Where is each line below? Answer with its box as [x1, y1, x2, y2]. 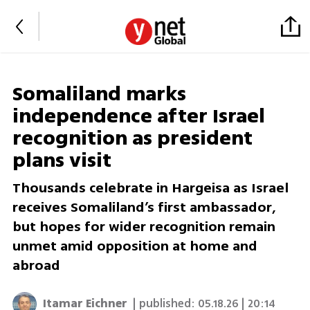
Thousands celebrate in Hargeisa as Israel [12, 178, 289, 199]
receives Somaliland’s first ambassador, [12, 197, 276, 218]
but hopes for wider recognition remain [12, 217, 275, 237]
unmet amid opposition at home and [12, 236, 257, 257]
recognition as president [12, 124, 253, 154]
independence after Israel [12, 102, 265, 131]
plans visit [12, 146, 111, 176]
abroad [12, 255, 60, 276]
